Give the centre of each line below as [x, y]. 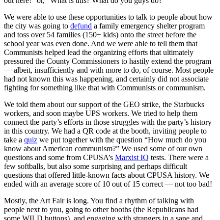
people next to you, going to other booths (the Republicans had [101, 209]
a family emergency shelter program [148, 26]
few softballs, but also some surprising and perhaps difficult [96, 166]
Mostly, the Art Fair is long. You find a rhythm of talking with [99, 200]
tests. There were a [179, 157]
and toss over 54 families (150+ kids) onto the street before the [100, 34]
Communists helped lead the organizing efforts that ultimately [99, 52]
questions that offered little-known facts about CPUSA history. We [107, 175]
